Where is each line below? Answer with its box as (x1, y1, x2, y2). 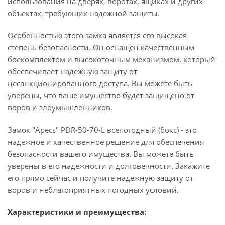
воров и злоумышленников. (8, 102, 113, 113)
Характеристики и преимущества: (8, 207, 146, 217)
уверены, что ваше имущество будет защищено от (8, 90, 194, 100)
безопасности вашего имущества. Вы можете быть (8, 149, 194, 159)
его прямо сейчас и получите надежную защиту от (8, 173, 193, 183)
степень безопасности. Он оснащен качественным (8, 42, 194, 52)
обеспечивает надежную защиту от (8, 66, 137, 76)
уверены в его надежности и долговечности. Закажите (8, 161, 210, 171)
